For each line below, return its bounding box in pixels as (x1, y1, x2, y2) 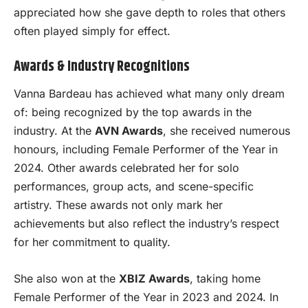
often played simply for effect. (14, 23, 170, 38)
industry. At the (14, 124, 95, 138)
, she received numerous (163, 124, 290, 138)
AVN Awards (95, 124, 163, 138)
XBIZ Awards (119, 271, 190, 285)
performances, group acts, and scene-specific (14, 179, 254, 194)
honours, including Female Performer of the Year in (14, 142, 278, 157)
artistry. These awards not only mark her (14, 198, 223, 212)
